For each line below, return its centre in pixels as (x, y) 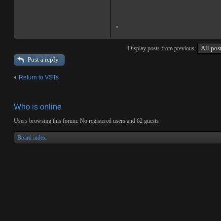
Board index (32, 138)
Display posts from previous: (163, 48)
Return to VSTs (39, 77)
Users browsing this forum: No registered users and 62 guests (86, 121)
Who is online (38, 107)
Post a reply (43, 59)
